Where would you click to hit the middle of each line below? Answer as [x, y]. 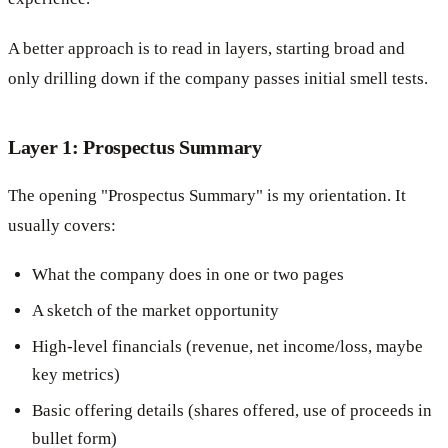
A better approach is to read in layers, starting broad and [206, 48]
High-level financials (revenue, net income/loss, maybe [227, 346]
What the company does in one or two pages [188, 274]
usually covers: [62, 225]
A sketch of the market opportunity [155, 310]
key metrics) [76, 374]
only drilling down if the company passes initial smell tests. [218, 78]
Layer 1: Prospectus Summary [135, 146]
